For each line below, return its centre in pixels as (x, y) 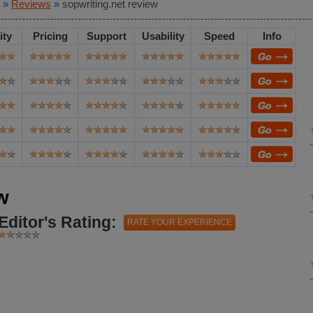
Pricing (50, 36)
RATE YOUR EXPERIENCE (180, 222)
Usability (163, 36)
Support (106, 36)
